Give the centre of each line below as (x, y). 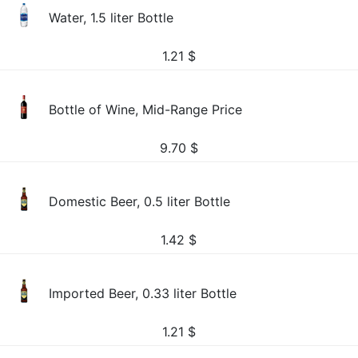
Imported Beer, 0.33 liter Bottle (143, 293)
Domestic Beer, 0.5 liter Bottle (140, 201)
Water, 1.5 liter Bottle (111, 18)
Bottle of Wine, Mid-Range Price (146, 109)
